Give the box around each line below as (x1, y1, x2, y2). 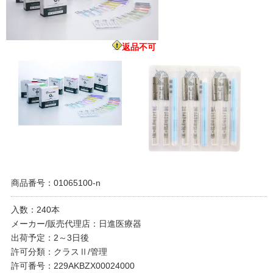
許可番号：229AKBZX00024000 (11, 260, 135, 271)
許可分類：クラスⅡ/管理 (11, 246, 107, 257)
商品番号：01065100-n (11, 177, 101, 188)
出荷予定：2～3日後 (11, 232, 89, 243)
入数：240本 (11, 204, 60, 214)
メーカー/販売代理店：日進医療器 (11, 218, 141, 229)
